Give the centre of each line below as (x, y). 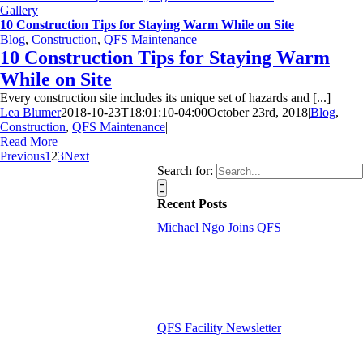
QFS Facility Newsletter (219, 328)
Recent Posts (192, 204)
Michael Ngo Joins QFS (219, 227)
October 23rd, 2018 (258, 112)
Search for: (185, 171)
